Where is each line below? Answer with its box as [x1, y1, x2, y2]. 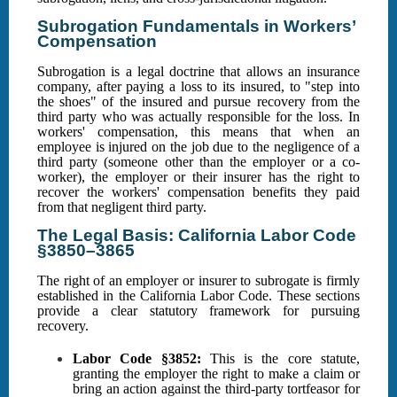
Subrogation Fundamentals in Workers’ [37, 17, 355, 36]
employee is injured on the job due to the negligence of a [37, 139, 360, 155]
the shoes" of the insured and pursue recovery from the [37, 94, 360, 110]
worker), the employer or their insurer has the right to [37, 169, 360, 185]
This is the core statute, [200, 351, 361, 367]
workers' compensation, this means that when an [37, 124, 360, 140]
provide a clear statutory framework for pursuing [37, 303, 360, 319]
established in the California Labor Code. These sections [37, 288, 360, 304]
